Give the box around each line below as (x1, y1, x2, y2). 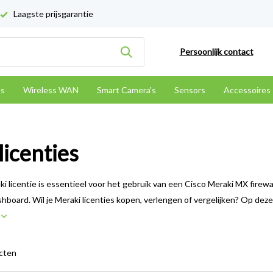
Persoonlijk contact (179, 46, 253, 57)
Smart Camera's (97, 85, 156, 95)
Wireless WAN (23, 85, 79, 95)
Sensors (174, 85, 205, 95)
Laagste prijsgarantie (12, 9, 93, 19)
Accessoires (224, 85, 271, 95)
